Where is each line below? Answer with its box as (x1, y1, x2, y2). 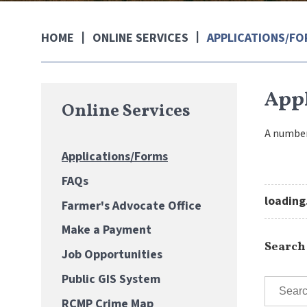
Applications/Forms (62, 148, 168, 165)
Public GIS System (62, 270, 160, 288)
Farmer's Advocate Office (62, 197, 201, 214)
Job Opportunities (62, 246, 162, 264)
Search (265, 238, 306, 256)
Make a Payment (62, 221, 151, 239)
